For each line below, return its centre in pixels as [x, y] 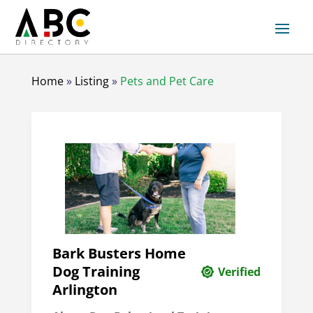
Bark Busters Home [119, 254]
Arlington [85, 290]
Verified [240, 272]
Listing [92, 81]
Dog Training [96, 272]
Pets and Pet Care [167, 81]
